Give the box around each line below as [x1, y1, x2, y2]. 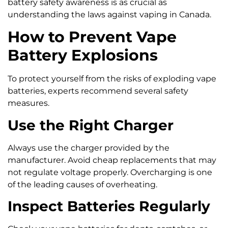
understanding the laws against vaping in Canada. [8, 10, 211, 20]
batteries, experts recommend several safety [8, 86, 188, 96]
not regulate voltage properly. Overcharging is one [8, 167, 212, 177]
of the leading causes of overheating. [8, 179, 157, 189]
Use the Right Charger [8, 116, 174, 134]
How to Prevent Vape [8, 27, 177, 47]
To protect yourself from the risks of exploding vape [8, 74, 216, 84]
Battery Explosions [8, 46, 158, 65]
